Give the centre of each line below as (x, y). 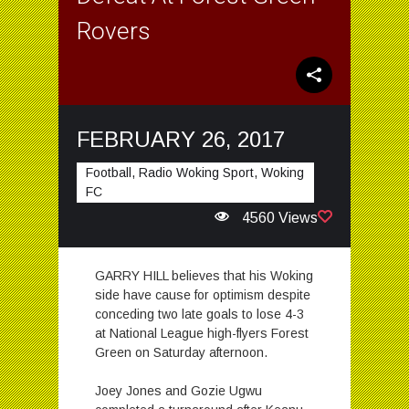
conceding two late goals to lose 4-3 (199, 314)
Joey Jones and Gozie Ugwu (178, 390)
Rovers (114, 31)
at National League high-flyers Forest (202, 333)
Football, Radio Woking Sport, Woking (195, 172)
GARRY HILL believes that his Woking (204, 275)
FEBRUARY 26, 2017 (181, 139)
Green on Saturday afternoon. (181, 352)
